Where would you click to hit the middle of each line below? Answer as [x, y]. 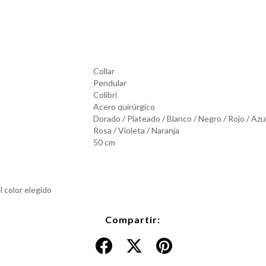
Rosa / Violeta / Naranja [136, 130]
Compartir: [133, 219]
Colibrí [105, 95]
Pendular [110, 83]
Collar [104, 71]
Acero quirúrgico [124, 107]
